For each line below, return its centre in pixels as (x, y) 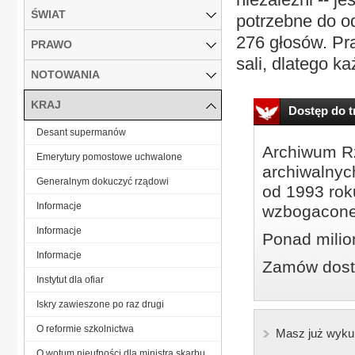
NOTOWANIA (65, 74)
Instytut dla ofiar (70, 279)
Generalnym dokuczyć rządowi (103, 181)
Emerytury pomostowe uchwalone (109, 157)
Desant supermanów (81, 132)
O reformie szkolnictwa (85, 328)
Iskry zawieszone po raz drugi (100, 304)
